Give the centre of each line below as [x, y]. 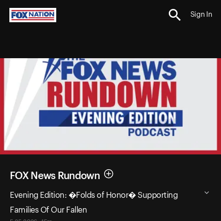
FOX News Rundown [55, 176]
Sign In [201, 15]
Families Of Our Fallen [48, 210]
